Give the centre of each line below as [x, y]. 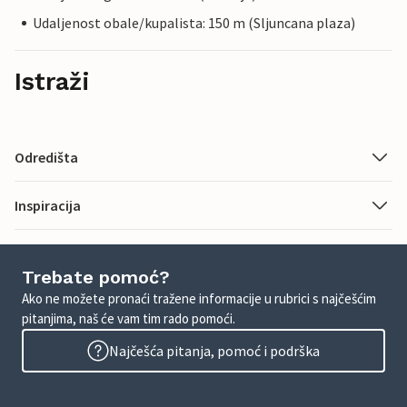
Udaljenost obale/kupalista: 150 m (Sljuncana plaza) [194, 23]
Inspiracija [48, 206]
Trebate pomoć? [96, 278]
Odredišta [46, 158]
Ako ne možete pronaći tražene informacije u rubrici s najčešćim [199, 299]
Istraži [52, 82]
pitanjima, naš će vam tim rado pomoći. [129, 319]
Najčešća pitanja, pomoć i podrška [214, 351]
